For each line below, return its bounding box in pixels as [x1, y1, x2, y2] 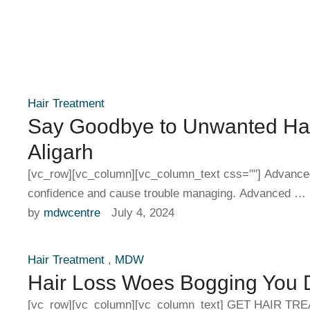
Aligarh [28, 140, 93, 163]
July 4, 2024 [111, 206, 174, 219]
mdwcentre [44, 206, 100, 219]
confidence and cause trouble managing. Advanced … [28, 187, 306, 200]
